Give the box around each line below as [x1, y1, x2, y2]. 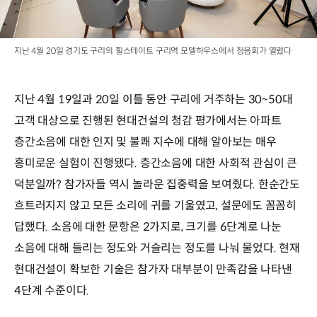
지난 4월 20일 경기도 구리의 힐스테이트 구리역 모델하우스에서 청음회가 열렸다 [14, 45, 292, 56]
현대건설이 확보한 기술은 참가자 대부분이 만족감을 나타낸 [14, 261, 292, 277]
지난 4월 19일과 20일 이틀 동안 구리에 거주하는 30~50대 [14, 91, 293, 107]
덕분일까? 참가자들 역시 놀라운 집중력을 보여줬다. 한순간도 [14, 176, 301, 192]
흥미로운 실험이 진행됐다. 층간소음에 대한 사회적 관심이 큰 [14, 155, 298, 171]
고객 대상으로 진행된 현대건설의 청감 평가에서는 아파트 [14, 113, 282, 128]
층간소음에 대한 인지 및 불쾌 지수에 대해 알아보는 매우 [14, 134, 277, 149]
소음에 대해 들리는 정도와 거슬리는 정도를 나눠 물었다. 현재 [14, 240, 300, 255]
